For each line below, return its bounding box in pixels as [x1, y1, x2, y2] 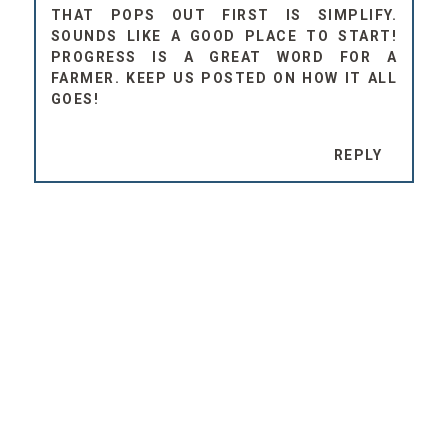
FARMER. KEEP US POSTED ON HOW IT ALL [50, 70, 398, 87]
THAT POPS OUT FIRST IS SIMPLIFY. [50, 7, 398, 24]
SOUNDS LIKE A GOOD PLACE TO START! [50, 28, 398, 45]
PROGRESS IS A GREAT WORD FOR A [50, 49, 398, 66]
